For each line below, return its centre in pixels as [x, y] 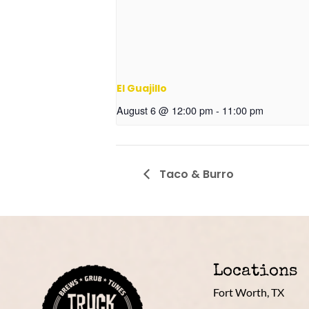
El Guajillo [142, 89]
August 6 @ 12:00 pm [165, 110]
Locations [255, 272]
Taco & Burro [195, 174]
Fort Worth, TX [248, 292]
